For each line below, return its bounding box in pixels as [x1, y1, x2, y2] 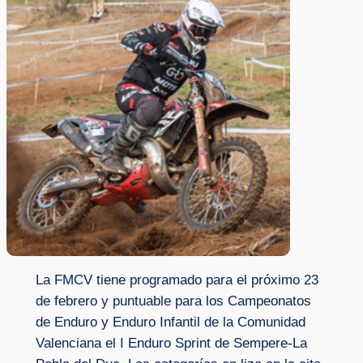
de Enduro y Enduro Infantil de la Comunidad [35, 314, 305, 331]
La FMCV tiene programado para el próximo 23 [35, 272, 318, 288]
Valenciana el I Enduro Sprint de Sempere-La [35, 335, 307, 352]
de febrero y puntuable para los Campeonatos [35, 293, 311, 310]
